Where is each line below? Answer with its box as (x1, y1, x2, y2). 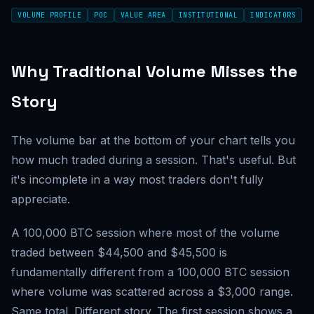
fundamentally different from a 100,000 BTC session (11, 265, 289, 279)
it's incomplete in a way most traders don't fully (11, 172, 264, 186)
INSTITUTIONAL (178, 11, 238, 20)
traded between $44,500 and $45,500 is (11, 245, 227, 259)
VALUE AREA (120, 11, 166, 20)
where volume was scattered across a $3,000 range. (11, 285, 293, 299)
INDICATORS (250, 11, 296, 20)
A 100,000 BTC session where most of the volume (11, 226, 280, 240)
